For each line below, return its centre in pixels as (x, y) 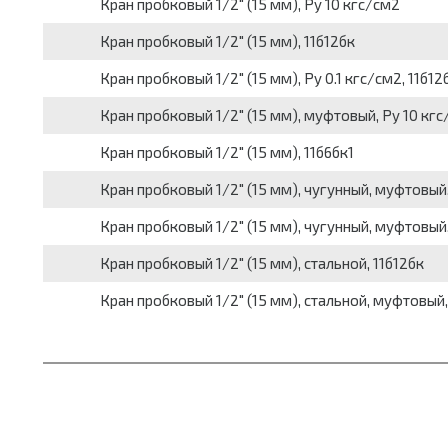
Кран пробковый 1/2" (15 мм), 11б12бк (227, 41)
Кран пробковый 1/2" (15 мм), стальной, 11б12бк (261, 263)
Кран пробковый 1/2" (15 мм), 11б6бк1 (226, 152)
